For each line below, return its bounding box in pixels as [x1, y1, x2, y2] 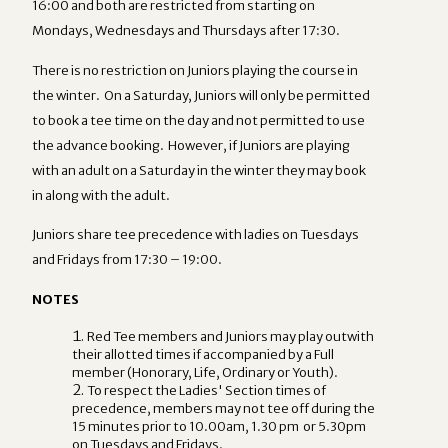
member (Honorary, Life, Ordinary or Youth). [72, 363, 338, 381]
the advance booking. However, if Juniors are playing [32, 136, 350, 154]
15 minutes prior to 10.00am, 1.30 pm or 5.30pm [72, 417, 366, 435]
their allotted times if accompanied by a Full [72, 345, 334, 363]
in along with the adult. [32, 186, 170, 204]
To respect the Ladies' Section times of [87, 381, 326, 399]
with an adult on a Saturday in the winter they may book [32, 161, 366, 179]
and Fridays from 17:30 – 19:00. [32, 251, 222, 269]
